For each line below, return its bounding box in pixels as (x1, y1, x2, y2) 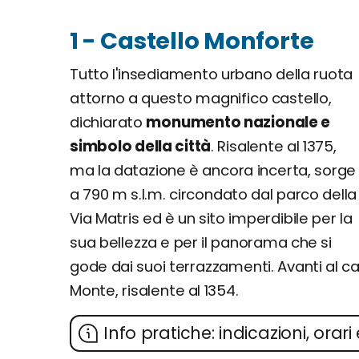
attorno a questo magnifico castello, (70, 88, 332, 108)
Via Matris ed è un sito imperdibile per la (70, 208, 353, 228)
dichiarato (70, 112, 147, 132)
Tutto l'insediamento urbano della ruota (70, 64, 353, 84)
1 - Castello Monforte (70, 25, 314, 57)
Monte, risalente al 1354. (70, 280, 239, 301)
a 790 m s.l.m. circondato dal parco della (70, 184, 357, 204)
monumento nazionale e (146, 112, 331, 132)
